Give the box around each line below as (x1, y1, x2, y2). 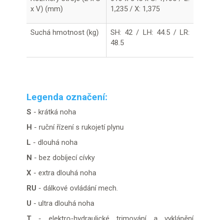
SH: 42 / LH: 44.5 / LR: (110, 28, 190, 37)
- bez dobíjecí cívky (34, 153, 95, 162)
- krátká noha (31, 108, 76, 116)
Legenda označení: (27, 91, 108, 103)
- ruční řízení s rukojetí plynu (34, 123, 124, 132)
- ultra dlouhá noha (33, 199, 94, 208)
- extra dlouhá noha (31, 168, 96, 177)
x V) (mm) (30, 4, 63, 13)
